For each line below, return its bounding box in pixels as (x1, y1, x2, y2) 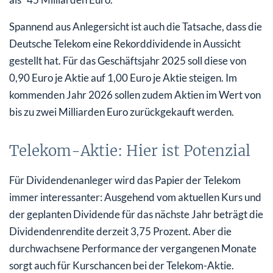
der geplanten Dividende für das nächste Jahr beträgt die (9, 208, 263, 221)
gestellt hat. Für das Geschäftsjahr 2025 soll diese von (9, 54, 246, 68)
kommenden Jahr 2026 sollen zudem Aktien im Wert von (9, 88, 261, 102)
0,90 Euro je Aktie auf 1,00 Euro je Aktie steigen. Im (9, 71, 237, 85)
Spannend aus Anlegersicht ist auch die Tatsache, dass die (9, 20, 262, 34)
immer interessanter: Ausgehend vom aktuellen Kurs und (9, 191, 261, 204)
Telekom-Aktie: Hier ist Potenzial (9, 141, 250, 161)
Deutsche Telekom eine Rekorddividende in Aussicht (9, 37, 241, 51)
